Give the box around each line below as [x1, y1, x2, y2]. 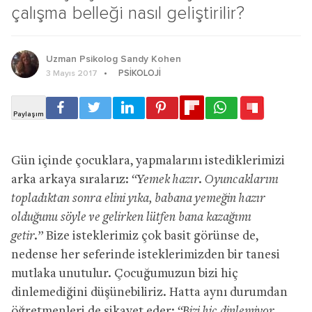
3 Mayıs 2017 [46, 69, 97, 78]
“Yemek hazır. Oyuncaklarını [132, 173, 279, 187]
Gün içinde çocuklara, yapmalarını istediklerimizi [11, 154, 285, 168]
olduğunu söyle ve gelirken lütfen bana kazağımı [11, 210, 251, 224]
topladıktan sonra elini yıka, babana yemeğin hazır [11, 192, 265, 205]
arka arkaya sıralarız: [11, 173, 129, 187]
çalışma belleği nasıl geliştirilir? [11, 4, 245, 22]
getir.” [11, 229, 46, 243]
